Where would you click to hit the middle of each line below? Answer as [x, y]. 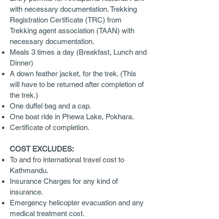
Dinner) [22, 63]
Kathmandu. [29, 170]
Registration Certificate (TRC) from [66, 20]
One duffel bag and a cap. [50, 106]
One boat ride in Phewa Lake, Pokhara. [72, 117]
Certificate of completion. [50, 127]
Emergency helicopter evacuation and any [77, 203]
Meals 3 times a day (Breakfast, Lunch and [78, 52]
